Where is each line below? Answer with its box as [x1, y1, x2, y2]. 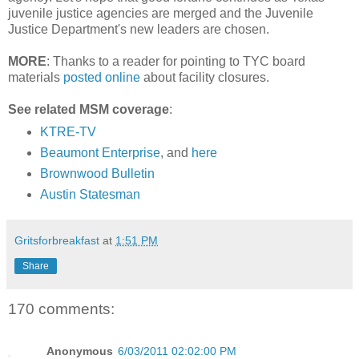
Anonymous [46, 344, 113, 357]
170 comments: [8, 301, 115, 318]
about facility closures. [140, 70, 269, 84]
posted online [63, 70, 140, 84]
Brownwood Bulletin [39, 167, 155, 181]
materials [8, 70, 63, 84]
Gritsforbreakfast [14, 234, 99, 248]
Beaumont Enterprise [39, 146, 160, 160]
